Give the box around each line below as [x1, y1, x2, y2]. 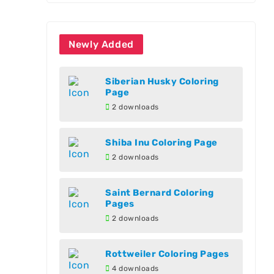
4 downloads [109, 264, 159, 273]
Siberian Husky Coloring [105, 76, 219, 87]
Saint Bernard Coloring [105, 187, 214, 198]
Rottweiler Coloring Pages [105, 248, 229, 259]
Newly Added [68, 39, 134, 50]
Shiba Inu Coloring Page [105, 137, 218, 148]
